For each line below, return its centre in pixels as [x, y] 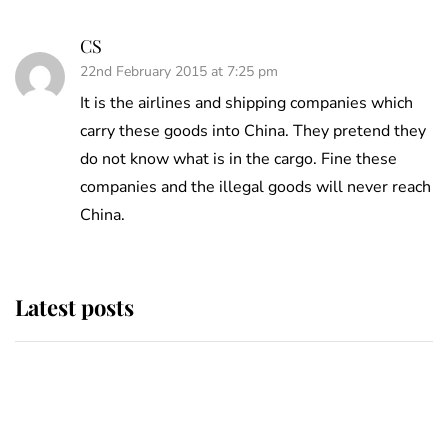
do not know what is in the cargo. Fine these [238, 159]
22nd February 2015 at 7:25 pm [179, 72]
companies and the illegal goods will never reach [255, 187]
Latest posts [74, 307]
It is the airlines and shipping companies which [246, 103]
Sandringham [214, 422]
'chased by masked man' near [251, 410]
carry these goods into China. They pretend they [253, 131]
